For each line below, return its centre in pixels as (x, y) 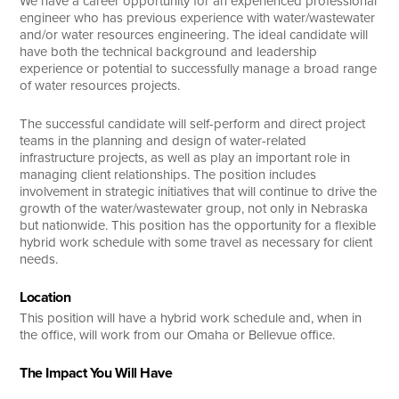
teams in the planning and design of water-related (163, 141)
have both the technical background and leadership (169, 52)
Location (45, 297)
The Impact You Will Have (96, 373)
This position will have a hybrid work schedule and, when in (191, 318)
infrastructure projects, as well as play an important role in (185, 158)
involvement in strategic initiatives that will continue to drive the (199, 191)
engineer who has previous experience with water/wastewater (198, 18)
